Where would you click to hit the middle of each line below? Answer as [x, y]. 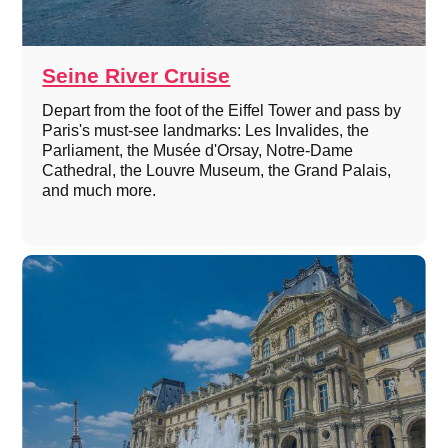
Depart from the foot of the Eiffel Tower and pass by [222, 111]
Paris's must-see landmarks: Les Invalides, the [206, 131]
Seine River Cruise [136, 76]
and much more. [99, 191]
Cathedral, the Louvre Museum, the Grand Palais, [217, 171]
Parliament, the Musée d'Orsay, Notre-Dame [198, 151]
